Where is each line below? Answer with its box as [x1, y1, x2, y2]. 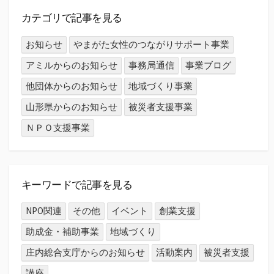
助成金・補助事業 [26, 226, 100, 238]
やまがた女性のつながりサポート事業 [73, 38, 230, 50]
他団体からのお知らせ [26, 80, 118, 92]
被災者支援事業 [128, 100, 193, 113]
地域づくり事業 [128, 80, 193, 92]
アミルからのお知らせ [26, 59, 118, 71]
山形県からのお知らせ [26, 100, 118, 113]
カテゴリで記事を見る [21, 11, 122, 25]
